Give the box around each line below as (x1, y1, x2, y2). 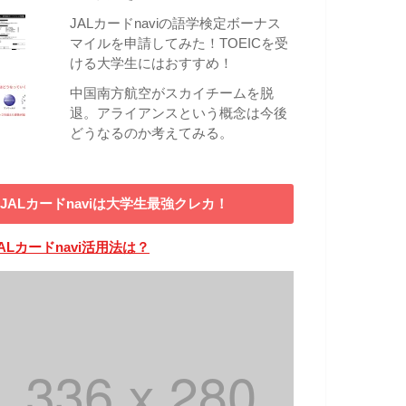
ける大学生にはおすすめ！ (70, 56, 234, 72)
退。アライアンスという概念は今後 (70, 106, 288, 121)
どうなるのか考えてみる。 (70, 126, 234, 141)
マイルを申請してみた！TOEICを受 (70, 36, 289, 52)
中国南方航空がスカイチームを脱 (70, 86, 275, 101)
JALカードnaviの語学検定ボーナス (70, 16, 282, 32)
